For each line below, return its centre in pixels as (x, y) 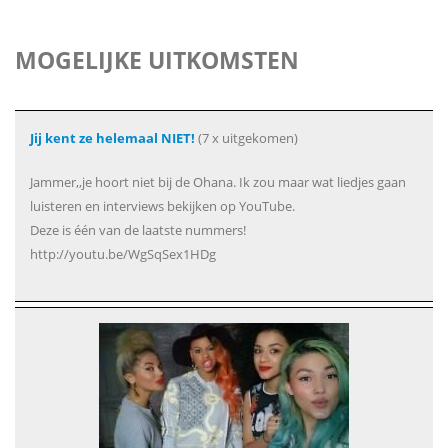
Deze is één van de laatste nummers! (138, 230)
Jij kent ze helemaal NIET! (112, 138)
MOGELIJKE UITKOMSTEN (157, 60)
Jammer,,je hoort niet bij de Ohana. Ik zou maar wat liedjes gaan (218, 182)
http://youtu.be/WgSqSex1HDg (123, 254)
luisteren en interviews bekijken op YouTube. (162, 206)
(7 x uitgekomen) (246, 138)
